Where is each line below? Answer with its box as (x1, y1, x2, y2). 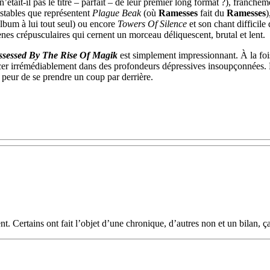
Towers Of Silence (118, 19, 187, 30)
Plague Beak (92, 8, 141, 19)
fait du (198, 8, 227, 19)
